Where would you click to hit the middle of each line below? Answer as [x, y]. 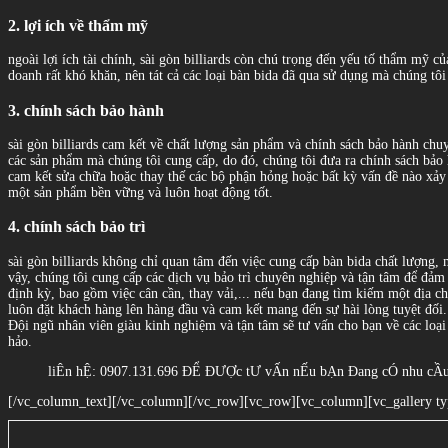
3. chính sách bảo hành [86, 110]
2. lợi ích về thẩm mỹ [78, 25]
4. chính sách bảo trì [76, 227]
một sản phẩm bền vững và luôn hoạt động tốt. [140, 192]
